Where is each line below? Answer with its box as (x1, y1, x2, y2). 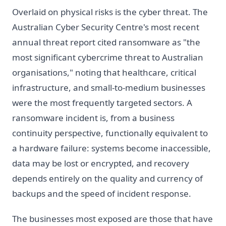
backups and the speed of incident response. (12, 187, 191, 199)
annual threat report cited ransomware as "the (12, 36, 200, 48)
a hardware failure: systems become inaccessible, (12, 142, 211, 154)
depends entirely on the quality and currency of (12, 172, 203, 184)
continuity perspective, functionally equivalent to (12, 127, 208, 139)
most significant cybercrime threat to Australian (12, 51, 203, 63)
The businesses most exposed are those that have (12, 212, 213, 224)
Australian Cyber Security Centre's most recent (12, 21, 199, 33)
